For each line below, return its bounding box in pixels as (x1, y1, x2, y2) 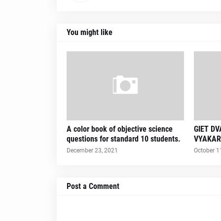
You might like (66, 28, 112, 37)
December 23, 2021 (66, 147, 118, 154)
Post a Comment (66, 182, 119, 191)
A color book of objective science (66, 124, 173, 134)
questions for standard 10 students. (66, 134, 181, 144)
